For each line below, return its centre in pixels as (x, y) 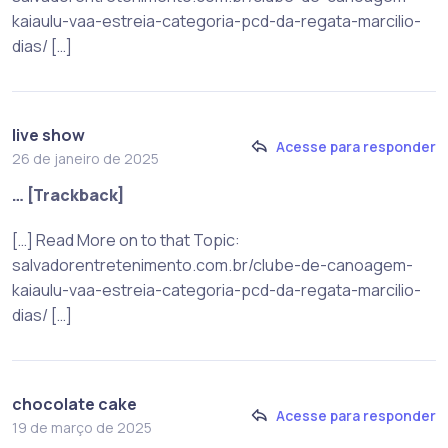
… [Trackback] (68, 194)
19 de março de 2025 (82, 427)
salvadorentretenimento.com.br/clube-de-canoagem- (212, 264)
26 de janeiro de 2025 (85, 158)
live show (48, 134)
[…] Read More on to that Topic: (126, 239)
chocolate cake (74, 403)
